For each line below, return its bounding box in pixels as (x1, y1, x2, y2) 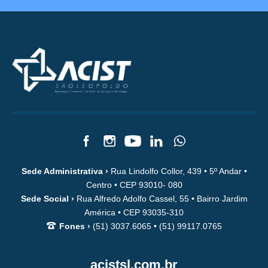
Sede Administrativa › (21, 166, 108, 176)
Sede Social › (20, 193, 74, 203)
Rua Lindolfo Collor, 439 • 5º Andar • (108, 166, 247, 176)
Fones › (59, 221, 90, 231)
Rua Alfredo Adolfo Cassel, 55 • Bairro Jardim (74, 193, 248, 203)
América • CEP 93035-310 (84, 207, 184, 217)
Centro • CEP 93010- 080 (86, 179, 182, 190)
